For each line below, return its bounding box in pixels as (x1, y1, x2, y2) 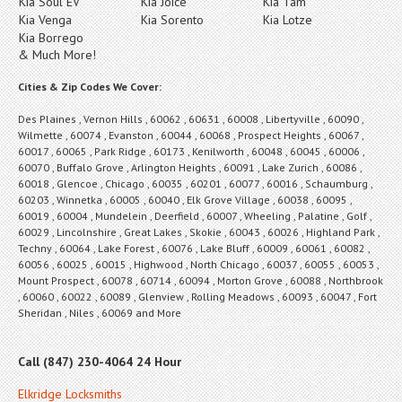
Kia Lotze (263, 11, 312, 28)
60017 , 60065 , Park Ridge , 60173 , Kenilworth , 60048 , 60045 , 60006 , (18, 144, 364, 158)
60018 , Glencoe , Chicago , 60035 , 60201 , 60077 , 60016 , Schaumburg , (18, 176, 372, 190)
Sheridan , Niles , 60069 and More (18, 305, 181, 319)
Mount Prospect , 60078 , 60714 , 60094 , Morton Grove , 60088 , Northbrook (18, 273, 383, 287)
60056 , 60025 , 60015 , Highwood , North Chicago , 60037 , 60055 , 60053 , (18, 257, 379, 271)
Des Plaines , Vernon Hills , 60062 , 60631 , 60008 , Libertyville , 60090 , (18, 111, 363, 126)
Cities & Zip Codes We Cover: (18, 79, 162, 93)
